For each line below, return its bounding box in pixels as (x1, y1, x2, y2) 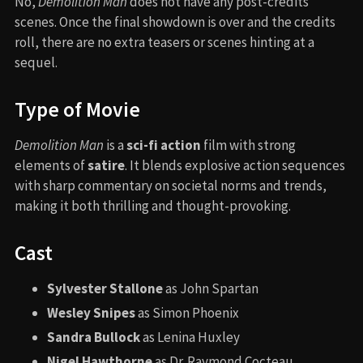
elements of (15, 156, 88, 174)
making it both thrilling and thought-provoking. (15, 196, 291, 215)
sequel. (15, 53, 58, 71)
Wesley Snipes (47, 303, 135, 322)
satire (88, 156, 125, 174)
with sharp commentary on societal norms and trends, (15, 176, 327, 194)
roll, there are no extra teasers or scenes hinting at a (15, 32, 314, 51)
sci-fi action (126, 135, 201, 154)
